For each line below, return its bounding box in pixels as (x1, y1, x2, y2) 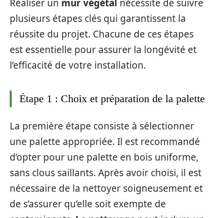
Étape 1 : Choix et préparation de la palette (19, 92, 205, 105)
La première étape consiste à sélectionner (10, 119, 194, 132)
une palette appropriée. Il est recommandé (10, 135, 200, 148)
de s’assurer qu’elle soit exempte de (10, 197, 166, 210)
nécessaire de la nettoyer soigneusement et (10, 182, 203, 195)
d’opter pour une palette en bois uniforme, (10, 150, 199, 163)
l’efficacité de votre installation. (10, 59, 146, 72)
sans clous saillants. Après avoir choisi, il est (10, 166, 201, 179)
